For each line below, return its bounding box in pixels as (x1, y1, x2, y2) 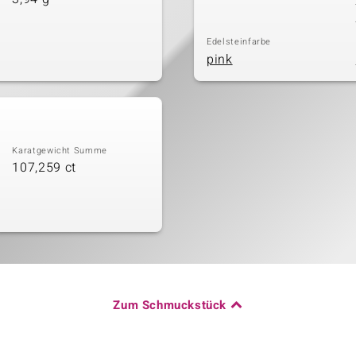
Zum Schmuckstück (113, 296, 226, 314)
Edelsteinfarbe (207, 35, 272, 48)
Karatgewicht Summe (12, 143, 108, 157)
